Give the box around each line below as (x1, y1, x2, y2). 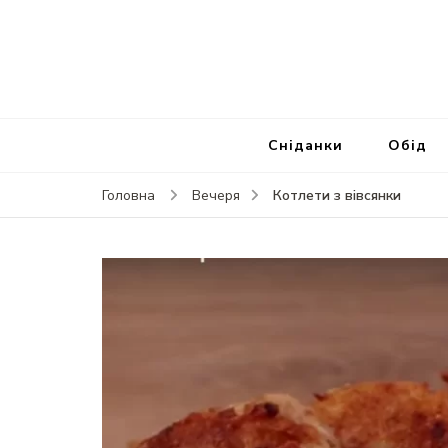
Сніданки (267, 136, 343, 155)
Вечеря (191, 186, 240, 206)
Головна (102, 186, 155, 206)
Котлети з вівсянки (272, 186, 401, 206)
